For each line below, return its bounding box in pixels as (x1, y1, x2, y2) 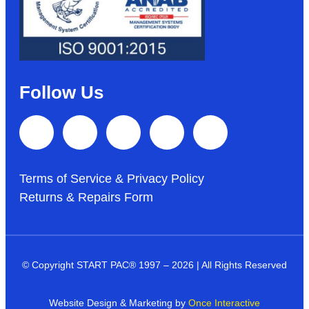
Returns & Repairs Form (19, 190, 153, 204)
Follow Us (19, 81, 103, 103)
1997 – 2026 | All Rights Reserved (136, 259, 287, 270)
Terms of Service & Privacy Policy (19, 171, 204, 186)
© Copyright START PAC (22, 259, 129, 270)
